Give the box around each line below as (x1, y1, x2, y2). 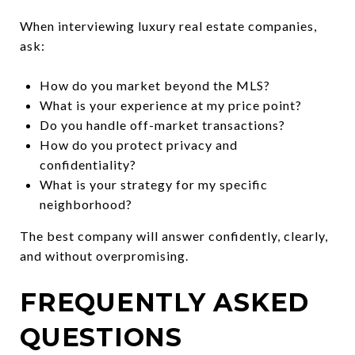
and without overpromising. (20, 247, 189, 263)
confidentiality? (39, 156, 136, 172)
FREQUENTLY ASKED (20, 286, 309, 318)
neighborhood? (39, 196, 132, 212)
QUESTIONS (20, 321, 182, 353)
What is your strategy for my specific (39, 176, 268, 192)
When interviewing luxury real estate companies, (20, 17, 317, 33)
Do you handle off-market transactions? (39, 116, 285, 132)
